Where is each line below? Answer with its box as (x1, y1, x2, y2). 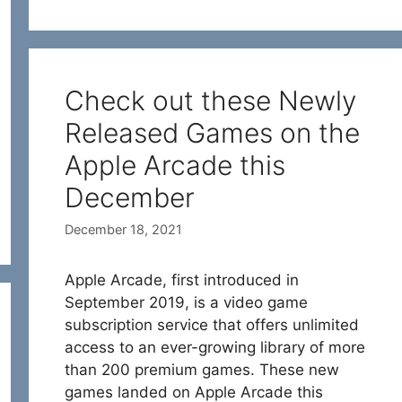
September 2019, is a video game (65, 293, 308, 312)
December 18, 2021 (65, 222, 182, 238)
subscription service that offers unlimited (65, 316, 359, 335)
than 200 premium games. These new (65, 361, 339, 380)
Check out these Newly (65, 84, 356, 118)
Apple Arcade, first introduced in (65, 271, 299, 290)
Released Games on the (65, 117, 360, 150)
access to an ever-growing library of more (65, 338, 365, 357)
